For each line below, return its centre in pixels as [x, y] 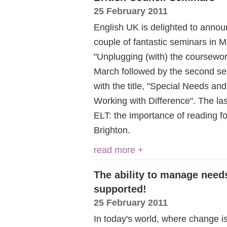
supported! [120, 189]
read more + [119, 150]
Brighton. [112, 130]
